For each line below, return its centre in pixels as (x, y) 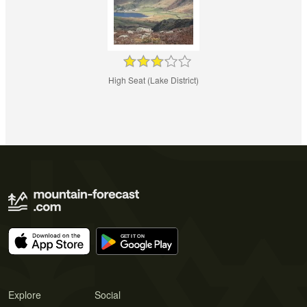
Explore (25, 294)
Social (108, 294)
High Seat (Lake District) (153, 79)
